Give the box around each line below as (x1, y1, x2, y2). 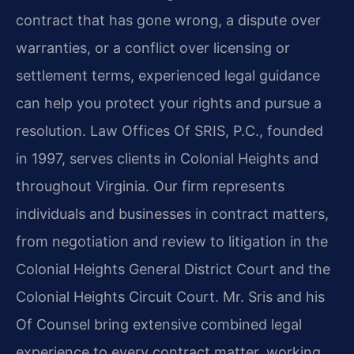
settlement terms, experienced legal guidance (16, 66, 320, 84)
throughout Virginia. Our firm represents (16, 177, 284, 194)
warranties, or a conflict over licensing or (16, 39, 290, 56)
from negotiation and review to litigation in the (16, 232, 328, 250)
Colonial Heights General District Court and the (16, 260, 330, 277)
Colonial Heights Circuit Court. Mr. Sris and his (16, 288, 325, 305)
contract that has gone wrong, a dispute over (16, 11, 321, 28)
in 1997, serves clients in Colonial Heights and (16, 149, 318, 167)
